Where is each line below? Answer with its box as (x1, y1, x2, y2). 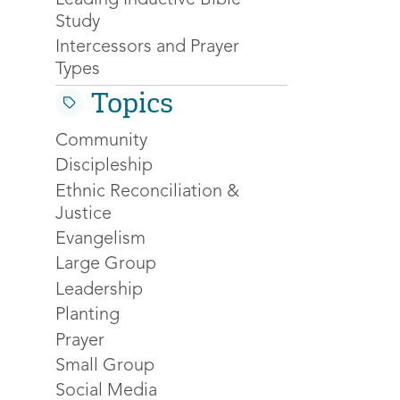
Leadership (55, 280, 143, 299)
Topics (91, 86, 173, 121)
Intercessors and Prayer (55, 37, 239, 56)
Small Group (55, 357, 154, 376)
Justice (55, 204, 112, 223)
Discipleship (55, 157, 153, 176)
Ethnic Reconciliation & (55, 182, 239, 201)
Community (55, 131, 147, 150)
